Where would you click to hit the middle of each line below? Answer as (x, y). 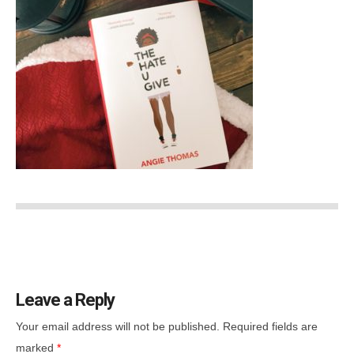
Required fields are (270, 326)
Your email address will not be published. (118, 326)
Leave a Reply (65, 300)
